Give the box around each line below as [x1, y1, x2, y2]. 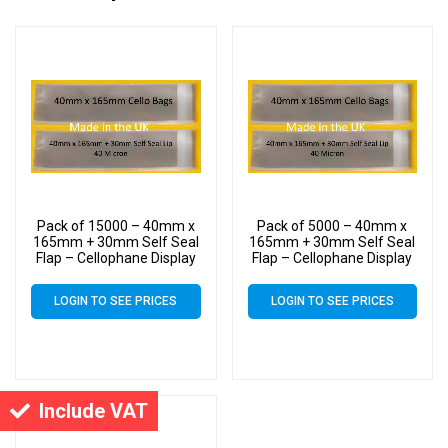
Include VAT [39, 399, 148, 424]
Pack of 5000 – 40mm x [257, 218, 408, 235]
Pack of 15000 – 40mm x [36, 218, 195, 235]
